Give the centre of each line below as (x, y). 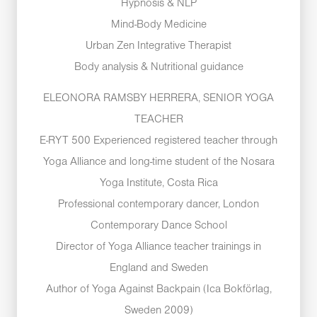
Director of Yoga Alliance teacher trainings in (158, 247)
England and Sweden (158, 269)
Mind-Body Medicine (158, 24)
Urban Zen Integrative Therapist (158, 46)
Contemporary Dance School (158, 226)
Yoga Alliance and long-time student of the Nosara (158, 162)
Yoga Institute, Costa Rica (158, 184)
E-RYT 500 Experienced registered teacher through (158, 141)
